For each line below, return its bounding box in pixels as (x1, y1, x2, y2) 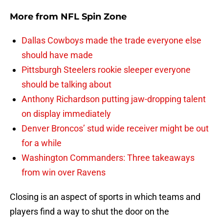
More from (10, 11, 61, 22)
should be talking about (22, 79, 111, 90)
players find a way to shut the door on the (10, 206, 169, 217)
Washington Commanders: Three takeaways (22, 153, 195, 163)
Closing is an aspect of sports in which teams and (10, 192, 200, 202)
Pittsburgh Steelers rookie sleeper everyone (22, 65, 191, 75)
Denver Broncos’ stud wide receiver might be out (22, 123, 209, 134)
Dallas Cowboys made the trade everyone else (22, 35, 201, 46)
